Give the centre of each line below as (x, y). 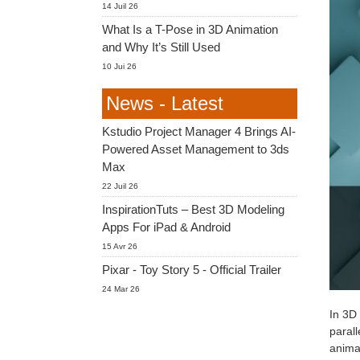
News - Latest (165, 103)
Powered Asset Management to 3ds (196, 149)
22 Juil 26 (120, 186)
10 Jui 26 (119, 66)
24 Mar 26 (121, 289)
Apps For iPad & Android (166, 227)
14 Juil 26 (120, 6)
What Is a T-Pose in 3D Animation (190, 29)
